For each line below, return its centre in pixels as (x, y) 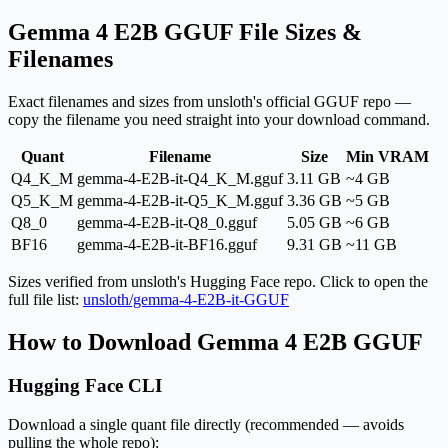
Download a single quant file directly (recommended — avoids (206, 425)
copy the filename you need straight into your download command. (219, 119)
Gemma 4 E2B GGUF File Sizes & (185, 31)
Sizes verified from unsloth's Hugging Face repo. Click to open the (218, 281)
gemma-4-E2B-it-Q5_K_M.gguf (180, 200)
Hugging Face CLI (85, 386)
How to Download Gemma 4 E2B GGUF (215, 341)
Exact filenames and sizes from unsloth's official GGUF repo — (209, 101)
